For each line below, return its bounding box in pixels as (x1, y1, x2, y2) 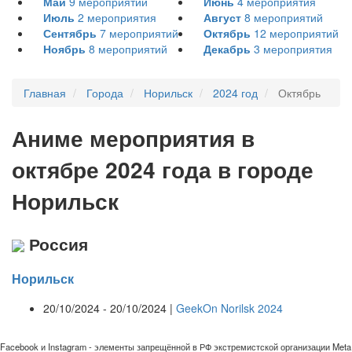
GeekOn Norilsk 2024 (176, 299, 283, 316)
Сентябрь (43, 25, 97, 42)
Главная (24, 85, 66, 101)
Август (203, 9, 241, 26)
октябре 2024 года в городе (12, 153, 313, 186)
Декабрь (203, 41, 251, 57)
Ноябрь (43, 41, 86, 57)
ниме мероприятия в (27, 122, 255, 155)
